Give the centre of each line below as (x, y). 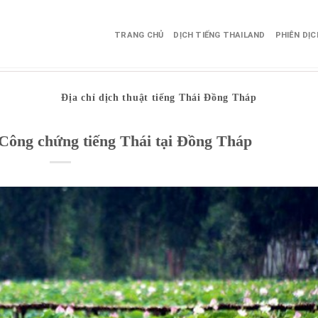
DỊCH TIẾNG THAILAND (219, 35)
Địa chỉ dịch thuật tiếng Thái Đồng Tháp (159, 98)
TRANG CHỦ (139, 35)
